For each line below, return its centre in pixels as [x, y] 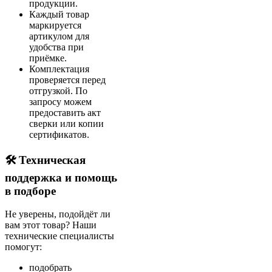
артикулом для [59, 36]
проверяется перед [67, 80]
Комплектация [59, 69]
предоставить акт [65, 112]
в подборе [30, 191]
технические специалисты [59, 236]
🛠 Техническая [45, 160]
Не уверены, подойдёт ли [58, 214]
